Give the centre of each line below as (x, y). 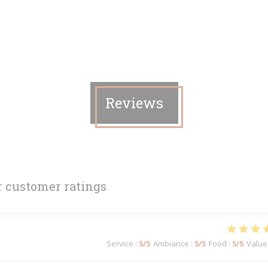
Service (120, 243)
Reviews (134, 103)
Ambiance (171, 243)
